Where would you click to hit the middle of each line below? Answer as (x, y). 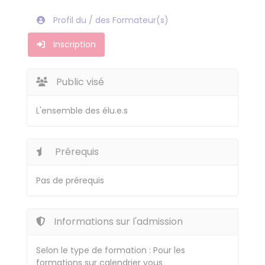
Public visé (79, 82)
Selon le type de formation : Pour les (111, 250)
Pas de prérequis (70, 180)
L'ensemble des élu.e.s (82, 111)
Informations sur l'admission (117, 222)
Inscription (73, 44)
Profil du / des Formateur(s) (110, 20)
